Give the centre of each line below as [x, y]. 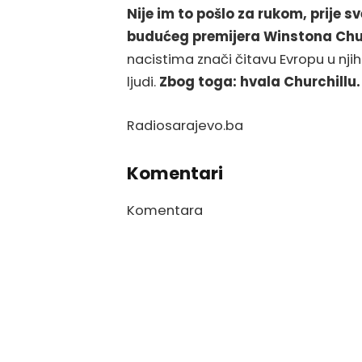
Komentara [165, 210]
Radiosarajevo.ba [185, 125]
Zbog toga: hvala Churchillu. [260, 82]
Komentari [175, 173]
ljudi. [143, 82]
